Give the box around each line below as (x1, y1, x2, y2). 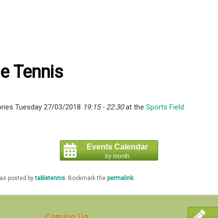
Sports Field (145, 103, 184, 112)
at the (123, 103, 146, 112)
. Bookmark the (65, 175, 107, 182)
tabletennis (35, 175, 65, 182)
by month (105, 153, 130, 160)
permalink (107, 175, 133, 182)
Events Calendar (87, 143, 148, 151)
